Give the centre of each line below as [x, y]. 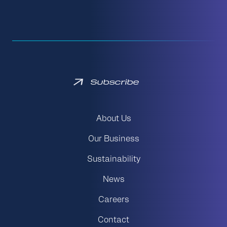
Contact [113, 221]
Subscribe [114, 82]
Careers [113, 200]
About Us [113, 119]
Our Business [113, 140]
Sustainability [113, 160]
